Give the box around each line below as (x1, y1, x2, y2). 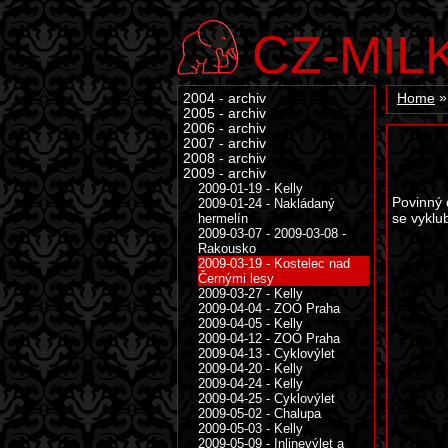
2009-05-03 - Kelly (198, 421, 303, 436)
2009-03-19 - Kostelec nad (198, 256, 350, 271)
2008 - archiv (183, 151, 266, 166)
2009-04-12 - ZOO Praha (198, 331, 340, 346)
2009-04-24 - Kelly (198, 376, 303, 391)
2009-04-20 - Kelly (198, 361, 303, 376)
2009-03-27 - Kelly (198, 286, 303, 301)
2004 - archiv (183, 91, 266, 106)
